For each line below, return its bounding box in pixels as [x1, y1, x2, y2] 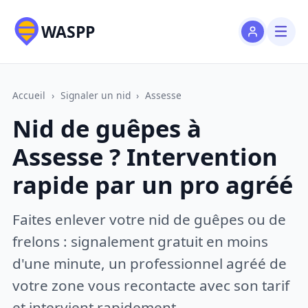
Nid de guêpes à [12, 112, 202, 145]
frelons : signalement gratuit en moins [12, 231, 269, 251]
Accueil [12, 88, 46, 102]
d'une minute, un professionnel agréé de [12, 253, 287, 273]
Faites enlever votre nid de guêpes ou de [12, 209, 287, 229]
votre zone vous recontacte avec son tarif [12, 275, 290, 295]
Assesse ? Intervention [12, 140, 278, 173]
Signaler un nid [60, 88, 131, 102]
